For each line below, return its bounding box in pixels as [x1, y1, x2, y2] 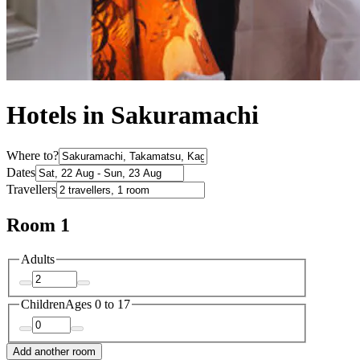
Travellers [6, 182, 56, 196]
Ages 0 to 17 [65, 297, 130, 312]
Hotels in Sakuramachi [6, 100, 259, 130]
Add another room [13, 345, 96, 358]
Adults [21, 252, 55, 266]
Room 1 [6, 214, 70, 235]
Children [21, 297, 65, 312]
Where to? [6, 148, 59, 162]
